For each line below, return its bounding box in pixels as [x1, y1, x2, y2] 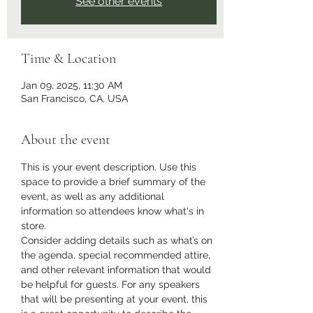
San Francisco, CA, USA [21, 92, 128, 104]
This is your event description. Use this [21, 161, 199, 173]
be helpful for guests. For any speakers [21, 278, 203, 290]
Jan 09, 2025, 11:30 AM [21, 79, 122, 91]
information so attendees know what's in [21, 205, 207, 217]
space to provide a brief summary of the [21, 175, 208, 187]
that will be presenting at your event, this [21, 293, 210, 305]
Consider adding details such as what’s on [21, 234, 215, 246]
